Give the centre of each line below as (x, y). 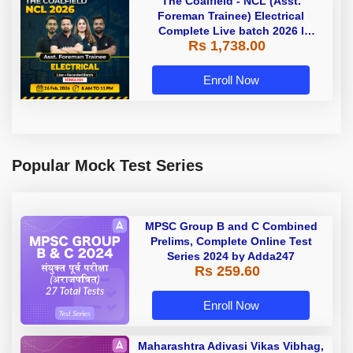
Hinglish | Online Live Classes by (231, 45)
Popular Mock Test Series (108, 165)
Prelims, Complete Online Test (231, 241)
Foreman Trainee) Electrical (231, 15)
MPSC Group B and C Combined (231, 226)
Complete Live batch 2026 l (231, 30)
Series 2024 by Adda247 (231, 256)
